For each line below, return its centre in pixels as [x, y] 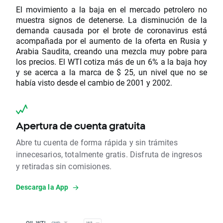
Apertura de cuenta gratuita [81, 126]
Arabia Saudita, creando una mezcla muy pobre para [111, 51]
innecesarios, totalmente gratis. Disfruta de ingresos [109, 154]
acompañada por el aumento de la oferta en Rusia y [111, 41]
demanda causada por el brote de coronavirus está [111, 30]
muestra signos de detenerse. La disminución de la [111, 20]
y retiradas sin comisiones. [64, 166]
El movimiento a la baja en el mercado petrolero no [111, 9]
